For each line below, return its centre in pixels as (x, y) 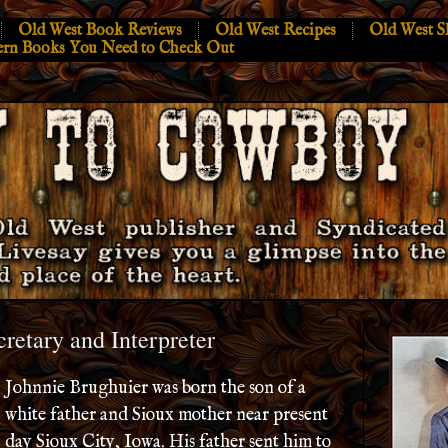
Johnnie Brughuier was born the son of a (155, 388)
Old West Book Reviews (100, 31)
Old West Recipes (275, 31)
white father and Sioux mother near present (166, 415)
